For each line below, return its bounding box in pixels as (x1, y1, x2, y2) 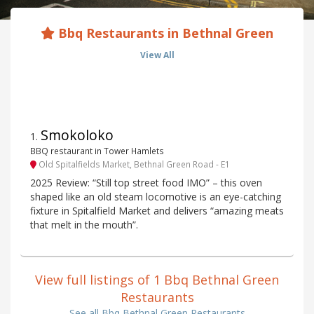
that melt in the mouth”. (30, 218, 138, 232)
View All (139, 49, 175, 62)
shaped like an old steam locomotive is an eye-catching (30, 190, 281, 204)
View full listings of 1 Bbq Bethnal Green (35, 271, 279, 289)
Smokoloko (41, 125, 114, 145)
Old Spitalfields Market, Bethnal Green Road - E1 (36, 158, 230, 170)
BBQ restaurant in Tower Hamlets (30, 145, 164, 157)
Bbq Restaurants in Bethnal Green (55, 25, 273, 42)
